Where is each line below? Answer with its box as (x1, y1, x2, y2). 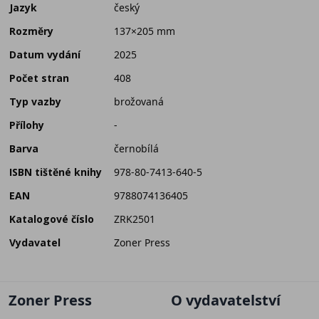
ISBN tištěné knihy (9, 165, 102, 179)
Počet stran (9, 71, 69, 85)
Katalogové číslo (9, 212, 94, 226)
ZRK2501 (114, 212, 155, 226)
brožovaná (114, 95, 164, 109)
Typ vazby (9, 95, 61, 109)
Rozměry (9, 24, 53, 38)
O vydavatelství (171, 290, 281, 310)
